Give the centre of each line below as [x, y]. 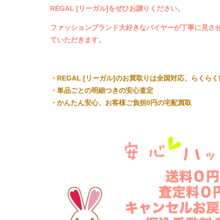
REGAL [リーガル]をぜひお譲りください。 [117, 8]
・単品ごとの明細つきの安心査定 [102, 90]
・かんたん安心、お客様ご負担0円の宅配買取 [121, 102]
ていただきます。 [78, 40]
